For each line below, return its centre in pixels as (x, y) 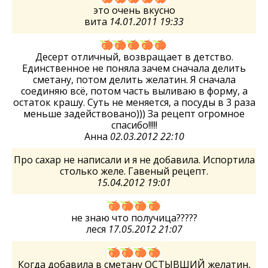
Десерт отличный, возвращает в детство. (134, 57)
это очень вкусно (134, 10)
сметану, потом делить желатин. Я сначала (134, 80)
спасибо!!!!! (134, 125)
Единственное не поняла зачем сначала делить (134, 68)
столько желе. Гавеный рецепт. (134, 171)
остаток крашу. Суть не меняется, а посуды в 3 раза (134, 103)
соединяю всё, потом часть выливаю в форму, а (134, 91)
